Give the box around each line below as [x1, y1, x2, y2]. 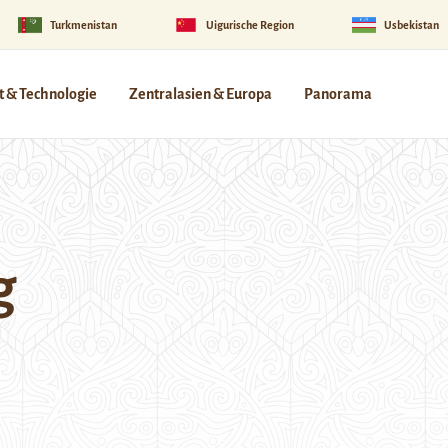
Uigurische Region [206, 18, 295, 31]
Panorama [304, 86, 372, 102]
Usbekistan [383, 18, 439, 31]
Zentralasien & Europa [129, 86, 272, 102]
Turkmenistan [49, 18, 117, 31]
